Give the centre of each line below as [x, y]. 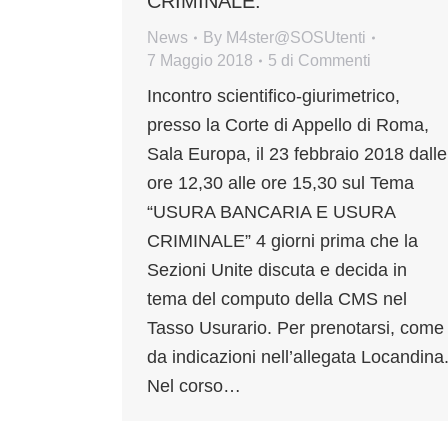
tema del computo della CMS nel [277, 299]
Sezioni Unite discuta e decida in [277, 270]
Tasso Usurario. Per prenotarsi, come [295, 328]
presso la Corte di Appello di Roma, [288, 125]
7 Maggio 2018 [200, 61]
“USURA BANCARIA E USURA [271, 212]
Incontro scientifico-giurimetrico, [273, 96]
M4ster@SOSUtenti [296, 38]
